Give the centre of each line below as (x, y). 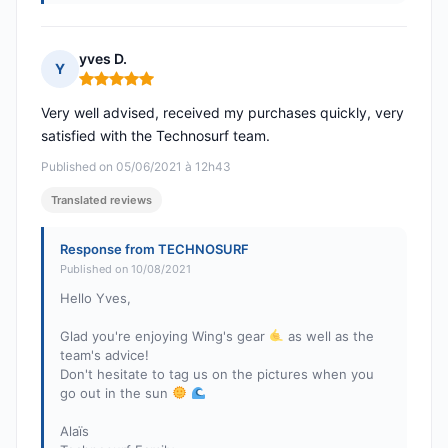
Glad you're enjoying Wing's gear (164, 336)
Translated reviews (101, 200)
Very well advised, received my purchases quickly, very (222, 113)
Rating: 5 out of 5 (138, 87)
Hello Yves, (95, 298)
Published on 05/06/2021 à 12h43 (136, 167)
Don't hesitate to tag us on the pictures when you (217, 374)
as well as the (328, 336)
